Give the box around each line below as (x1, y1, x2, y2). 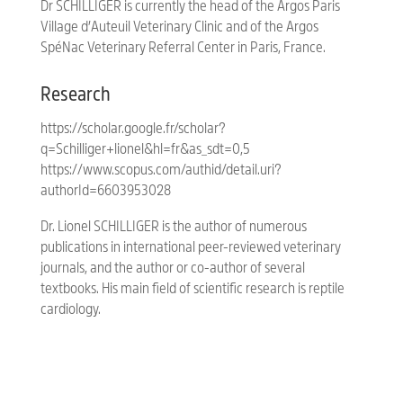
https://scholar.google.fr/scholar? (40, 121, 226, 137)
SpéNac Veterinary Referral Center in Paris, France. (40, 40, 326, 56)
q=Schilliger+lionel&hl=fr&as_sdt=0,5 (40, 141, 250, 157)
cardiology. (40, 301, 101, 318)
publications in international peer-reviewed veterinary (40, 239, 341, 255)
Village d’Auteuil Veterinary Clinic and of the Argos (40, 19, 318, 35)
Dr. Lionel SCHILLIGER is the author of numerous (40, 219, 307, 235)
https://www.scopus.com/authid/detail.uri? (40, 162, 282, 178)
